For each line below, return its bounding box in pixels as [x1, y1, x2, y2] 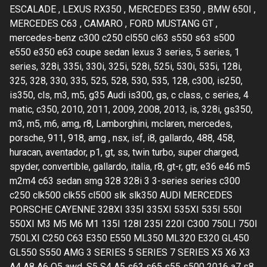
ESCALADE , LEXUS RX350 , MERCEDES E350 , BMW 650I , [10, 3, 256, 15]
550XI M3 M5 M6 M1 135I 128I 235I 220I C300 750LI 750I [10, 218, 257, 229]
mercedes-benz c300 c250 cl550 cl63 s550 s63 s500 [10, 32, 235, 44]
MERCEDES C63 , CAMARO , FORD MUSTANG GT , [10, 17, 218, 29]
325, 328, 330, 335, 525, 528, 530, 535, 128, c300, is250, [10, 74, 243, 86]
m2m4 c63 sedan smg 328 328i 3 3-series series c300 [10, 175, 240, 187]
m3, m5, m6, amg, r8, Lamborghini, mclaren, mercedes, [10, 117, 232, 129]
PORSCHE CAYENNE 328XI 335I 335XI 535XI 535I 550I [10, 203, 242, 215]
